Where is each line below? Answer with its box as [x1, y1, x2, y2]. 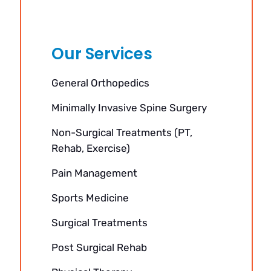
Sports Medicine [51, 192, 129, 204]
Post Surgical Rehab [51, 241, 147, 253]
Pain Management [51, 167, 137, 179]
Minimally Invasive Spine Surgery [51, 102, 207, 114]
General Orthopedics [51, 77, 149, 89]
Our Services [51, 43, 152, 65]
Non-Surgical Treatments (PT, [51, 126, 192, 139]
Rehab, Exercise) [51, 142, 130, 154]
